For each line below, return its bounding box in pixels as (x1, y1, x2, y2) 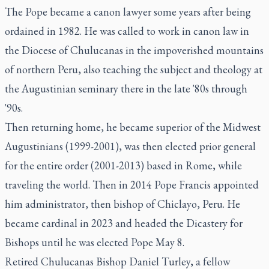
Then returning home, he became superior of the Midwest (5, 119, 261, 134)
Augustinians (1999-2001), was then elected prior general (5, 139, 256, 153)
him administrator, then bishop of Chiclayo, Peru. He (5, 196, 240, 211)
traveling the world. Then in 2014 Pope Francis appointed (5, 177, 259, 192)
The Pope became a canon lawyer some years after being (5, 4, 251, 19)
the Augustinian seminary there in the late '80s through (5, 81, 247, 95)
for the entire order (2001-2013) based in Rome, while (5, 158, 242, 172)
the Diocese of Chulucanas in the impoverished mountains (5, 43, 264, 57)
